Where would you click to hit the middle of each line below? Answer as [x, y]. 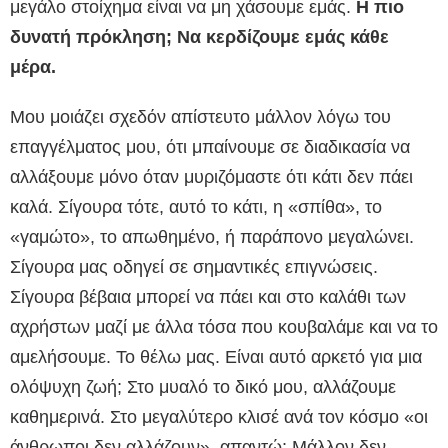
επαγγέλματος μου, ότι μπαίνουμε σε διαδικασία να [210, 147]
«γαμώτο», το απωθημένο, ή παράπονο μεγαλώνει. [212, 237]
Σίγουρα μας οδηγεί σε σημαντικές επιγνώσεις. [194, 267]
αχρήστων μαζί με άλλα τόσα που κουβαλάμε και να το [224, 327]
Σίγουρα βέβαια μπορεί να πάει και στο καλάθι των [208, 297]
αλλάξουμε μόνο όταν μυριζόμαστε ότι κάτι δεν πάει [211, 177]
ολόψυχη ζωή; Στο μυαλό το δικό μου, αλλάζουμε [203, 387]
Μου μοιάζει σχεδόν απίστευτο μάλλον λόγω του [200, 117]
